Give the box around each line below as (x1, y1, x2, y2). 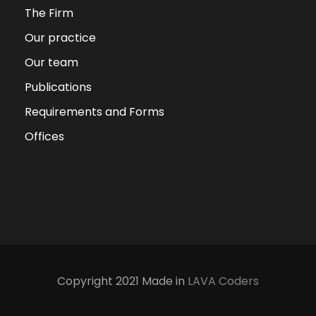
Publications (25, 79, 92, 95)
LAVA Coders (188, 273, 259, 289)
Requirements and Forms (25, 104, 164, 120)
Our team (25, 54, 78, 71)
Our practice (25, 30, 96, 46)
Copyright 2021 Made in (57, 273, 188, 289)
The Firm (25, 5, 73, 21)
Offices (25, 128, 64, 145)
